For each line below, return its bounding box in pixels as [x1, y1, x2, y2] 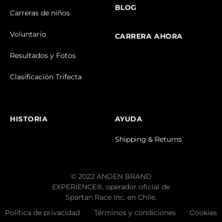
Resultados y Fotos [10, 51, 76, 60]
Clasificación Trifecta [10, 72, 82, 81]
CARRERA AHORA [114, 31, 183, 41]
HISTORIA [10, 114, 48, 123]
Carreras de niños [10, 8, 70, 17]
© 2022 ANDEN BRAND [70, 171, 152, 181]
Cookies [190, 208, 217, 217]
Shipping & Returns [114, 134, 182, 144]
